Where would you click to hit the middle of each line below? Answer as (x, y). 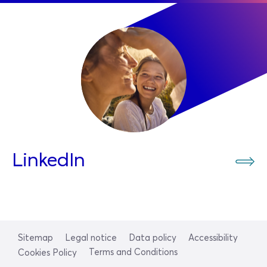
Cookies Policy (47, 253)
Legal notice (91, 238)
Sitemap (35, 238)
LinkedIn (49, 161)
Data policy (153, 238)
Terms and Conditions (133, 252)
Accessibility (213, 238)
